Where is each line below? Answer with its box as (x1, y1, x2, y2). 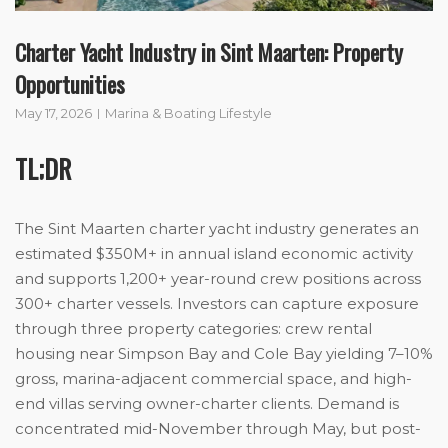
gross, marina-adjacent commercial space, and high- (15, 369, 412, 389)
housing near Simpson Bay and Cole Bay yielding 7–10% (15, 344, 433, 364)
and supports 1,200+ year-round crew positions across (15, 269, 421, 289)
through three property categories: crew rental (15, 319, 372, 339)
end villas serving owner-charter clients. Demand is (15, 394, 399, 414)
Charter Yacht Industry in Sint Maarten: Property (15, 36, 403, 69)
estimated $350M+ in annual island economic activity (15, 244, 413, 264)
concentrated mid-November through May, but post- (15, 419, 421, 439)
